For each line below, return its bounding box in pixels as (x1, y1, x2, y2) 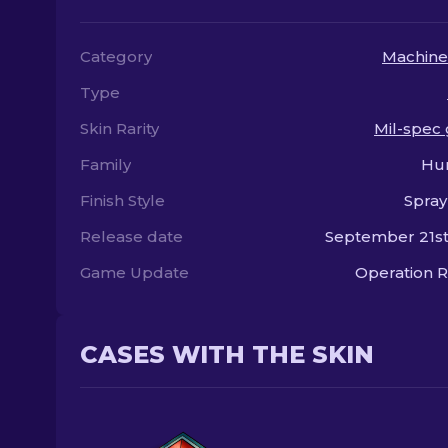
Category (80, 47, 152, 66)
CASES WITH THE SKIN (80, 340, 374, 369)
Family (80, 155, 131, 174)
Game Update (80, 263, 189, 282)
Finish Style (80, 191, 165, 210)
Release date (80, 227, 183, 246)
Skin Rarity (80, 119, 159, 138)
